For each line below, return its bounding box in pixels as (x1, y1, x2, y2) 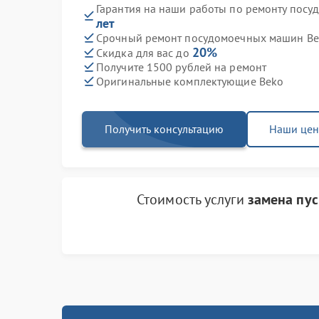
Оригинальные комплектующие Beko (96, 73, 284, 88)
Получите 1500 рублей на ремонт (96, 59, 266, 74)
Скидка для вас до (96, 46, 192, 60)
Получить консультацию (105, 122, 224, 136)
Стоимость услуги (137, 190, 248, 209)
